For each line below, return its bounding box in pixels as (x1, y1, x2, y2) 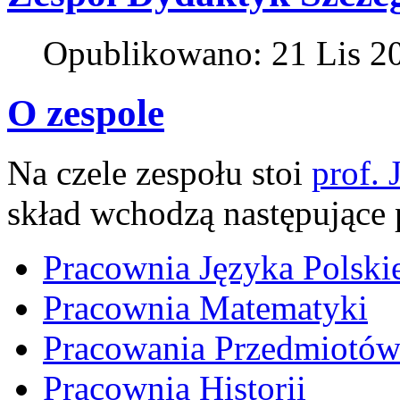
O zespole (7, 92, 164, 135)
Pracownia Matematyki (43, 288, 368, 328)
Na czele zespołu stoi (7, 154, 312, 193)
